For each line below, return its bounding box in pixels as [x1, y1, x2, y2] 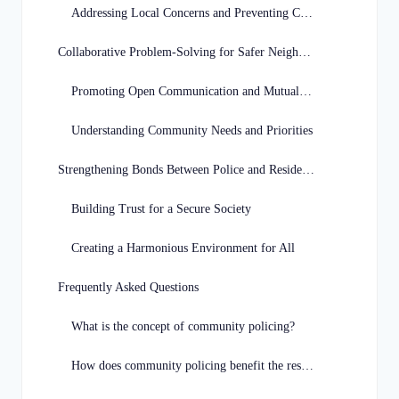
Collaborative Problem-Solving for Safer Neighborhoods [298, 45, 311, 60]
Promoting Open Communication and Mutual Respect [299, 85, 312, 99]
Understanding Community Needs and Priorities [71, 124, 313, 138]
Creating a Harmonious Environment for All [71, 241, 295, 256]
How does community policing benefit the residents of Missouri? [301, 359, 313, 373]
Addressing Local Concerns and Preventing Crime [300, 6, 313, 20]
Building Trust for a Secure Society [71, 202, 251, 216]
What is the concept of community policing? [71, 320, 295, 334]
